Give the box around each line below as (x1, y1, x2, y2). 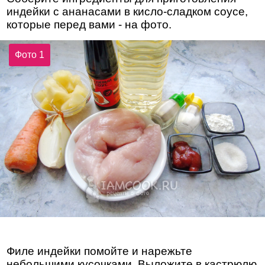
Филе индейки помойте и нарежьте (7, 245, 193, 258)
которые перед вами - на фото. (7, 18, 172, 31)
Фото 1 (15, 50, 45, 60)
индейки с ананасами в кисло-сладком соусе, (7, 5, 248, 18)
